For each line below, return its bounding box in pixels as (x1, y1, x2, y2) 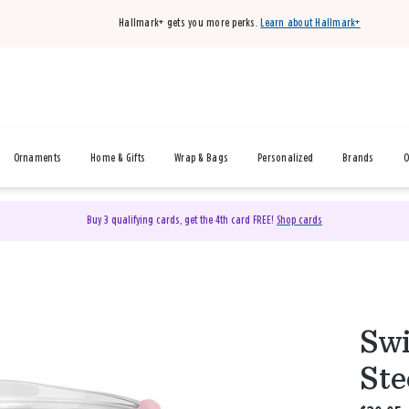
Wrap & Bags (174, 152, 229, 164)
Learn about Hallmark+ (260, 17, 361, 29)
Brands (342, 152, 374, 164)
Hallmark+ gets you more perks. (119, 17, 257, 29)
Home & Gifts (90, 152, 146, 164)
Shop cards (276, 215, 322, 226)
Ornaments (13, 152, 62, 164)
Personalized (257, 152, 314, 164)
